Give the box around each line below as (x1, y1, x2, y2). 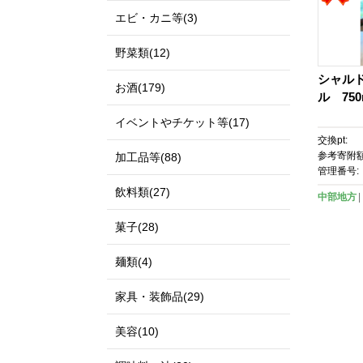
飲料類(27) (115, 186, 170, 199)
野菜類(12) (115, 46, 170, 59)
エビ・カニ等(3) (115, 11, 198, 24)
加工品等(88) (115, 151, 181, 164)
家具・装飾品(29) (115, 290, 204, 303)
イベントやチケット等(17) (115, 116, 250, 129)
